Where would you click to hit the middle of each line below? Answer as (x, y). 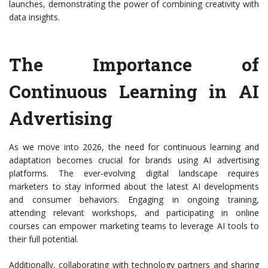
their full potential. (44, 239)
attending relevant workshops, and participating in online (134, 213)
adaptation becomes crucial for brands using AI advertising (134, 160)
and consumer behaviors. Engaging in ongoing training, (134, 200)
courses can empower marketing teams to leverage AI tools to (134, 226)
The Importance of (134, 65)
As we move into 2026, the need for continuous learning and (134, 147)
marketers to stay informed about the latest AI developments (134, 187)
